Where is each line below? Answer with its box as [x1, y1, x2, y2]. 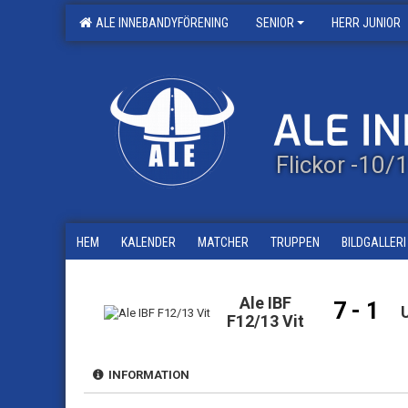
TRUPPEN [270, 235, 320, 250]
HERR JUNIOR [331, 15, 401, 30]
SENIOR [256, 15, 294, 30]
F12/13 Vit [227, 311, 305, 331]
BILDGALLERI [342, 235, 406, 250]
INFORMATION [103, 368, 189, 382]
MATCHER [198, 235, 249, 250]
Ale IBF [240, 293, 292, 312]
